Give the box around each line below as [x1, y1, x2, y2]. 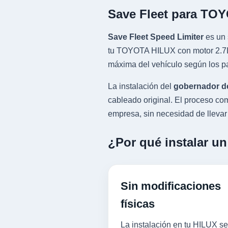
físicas [121, 197, 155, 210]
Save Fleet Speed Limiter [108, 33, 204, 41]
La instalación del [108, 82, 174, 91]
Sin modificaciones [121, 180, 221, 192]
